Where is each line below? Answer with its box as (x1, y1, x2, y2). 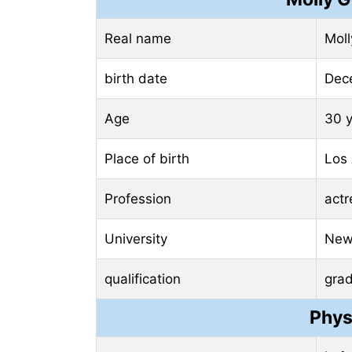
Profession (104, 190, 171, 207)
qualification (104, 270, 181, 287)
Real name (104, 30, 171, 46)
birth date (104, 70, 167, 86)
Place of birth (104, 150, 189, 167)
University (104, 230, 167, 247)
